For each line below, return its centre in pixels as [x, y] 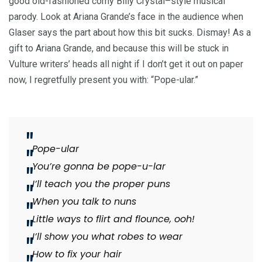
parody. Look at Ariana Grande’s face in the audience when [126, 17]
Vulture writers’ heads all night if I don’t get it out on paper [126, 64]
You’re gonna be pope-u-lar [99, 167]
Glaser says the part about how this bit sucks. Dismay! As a [130, 33]
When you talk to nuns [86, 202]
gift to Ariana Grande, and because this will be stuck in [119, 49]
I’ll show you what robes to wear [107, 237]
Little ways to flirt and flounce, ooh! [113, 219]
